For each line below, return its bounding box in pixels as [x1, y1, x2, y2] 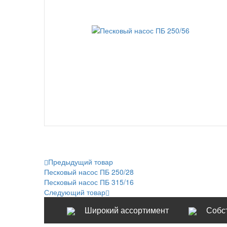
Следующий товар [44, 187, 105, 197]
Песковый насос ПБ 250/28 [44, 167, 134, 177]
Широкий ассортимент [85, 204, 169, 216]
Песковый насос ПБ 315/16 [44, 177, 134, 187]
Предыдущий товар [48, 157, 113, 167]
